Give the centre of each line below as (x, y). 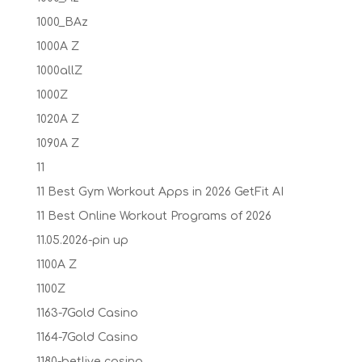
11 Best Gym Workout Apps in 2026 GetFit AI (160, 192)
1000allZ (59, 70)
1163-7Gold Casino (87, 313)
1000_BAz (62, 22)
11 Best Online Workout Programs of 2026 (154, 216)
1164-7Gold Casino (87, 337)
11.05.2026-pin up (82, 240)
